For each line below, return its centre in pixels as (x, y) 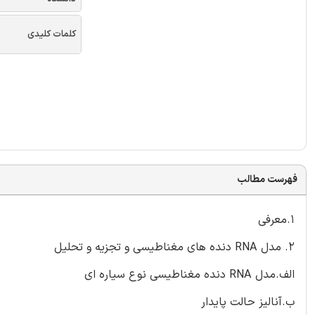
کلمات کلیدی (52, 34)
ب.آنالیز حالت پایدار (248, 302)
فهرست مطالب (267, 179)
